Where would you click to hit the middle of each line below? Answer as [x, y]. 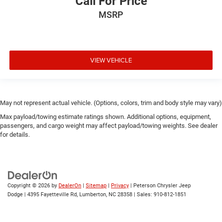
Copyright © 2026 [29, 186]
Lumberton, [92, 195]
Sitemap [96, 186]
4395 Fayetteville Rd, [52, 195]
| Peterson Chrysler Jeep [160, 186]
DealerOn [70, 186]
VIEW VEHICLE [111, 60]
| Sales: [143, 195]
